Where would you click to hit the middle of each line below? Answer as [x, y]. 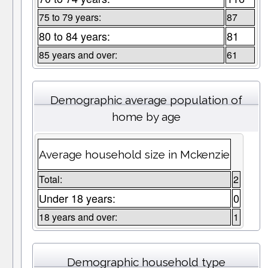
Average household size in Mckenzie [134, 155]
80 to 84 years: [74, 36]
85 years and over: [78, 55]
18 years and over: [78, 217]
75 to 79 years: [70, 17]
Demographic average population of [146, 100]
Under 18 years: [77, 198]
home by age [146, 117]
